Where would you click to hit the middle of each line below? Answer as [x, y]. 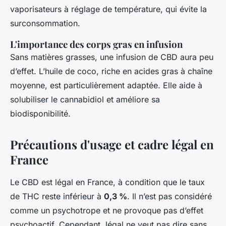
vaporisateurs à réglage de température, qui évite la [108, 9]
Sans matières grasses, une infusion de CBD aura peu [112, 57]
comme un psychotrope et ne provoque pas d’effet [107, 210]
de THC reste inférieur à [57, 196]
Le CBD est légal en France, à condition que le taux [107, 182]
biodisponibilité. [40, 113]
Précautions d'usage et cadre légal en [112, 144]
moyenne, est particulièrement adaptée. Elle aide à [106, 85]
